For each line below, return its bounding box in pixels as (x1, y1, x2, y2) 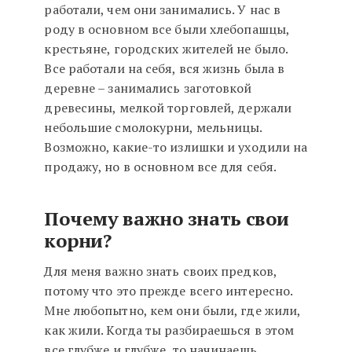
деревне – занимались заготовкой (44, 79, 252, 97)
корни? (44, 228, 112, 254)
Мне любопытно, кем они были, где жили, (44, 302, 301, 320)
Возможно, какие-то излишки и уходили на (44, 138, 308, 156)
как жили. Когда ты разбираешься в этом (44, 321, 295, 339)
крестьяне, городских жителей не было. (44, 40, 288, 58)
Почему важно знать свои (44, 206, 289, 232)
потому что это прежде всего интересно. (44, 282, 293, 300)
